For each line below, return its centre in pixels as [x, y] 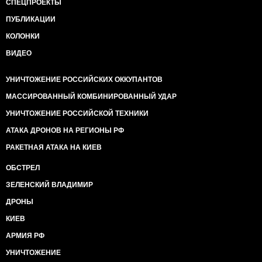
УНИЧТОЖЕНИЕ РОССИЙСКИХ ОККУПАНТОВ [84, 80]
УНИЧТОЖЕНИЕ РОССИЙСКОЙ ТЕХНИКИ [77, 113]
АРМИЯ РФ [25, 236]
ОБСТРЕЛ [23, 168]
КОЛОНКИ [23, 36]
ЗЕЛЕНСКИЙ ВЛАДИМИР [49, 185]
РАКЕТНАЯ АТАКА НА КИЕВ [54, 147]
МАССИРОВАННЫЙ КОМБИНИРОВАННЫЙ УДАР [91, 96]
